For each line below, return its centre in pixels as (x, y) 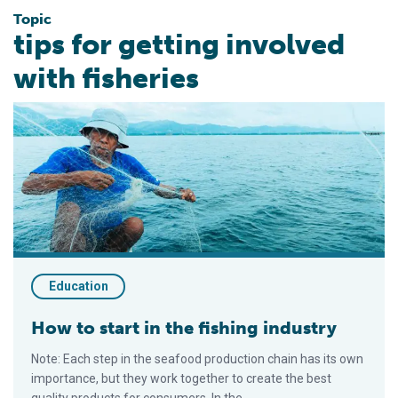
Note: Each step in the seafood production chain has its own (197, 359)
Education (78, 286)
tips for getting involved (179, 44)
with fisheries (106, 78)
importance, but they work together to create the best (181, 378)
